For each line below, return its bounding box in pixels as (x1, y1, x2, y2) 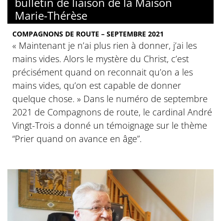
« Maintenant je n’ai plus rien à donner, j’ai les (12, 39, 197, 51)
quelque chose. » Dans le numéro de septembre (12, 92, 208, 105)
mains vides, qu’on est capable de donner (12, 79, 181, 91)
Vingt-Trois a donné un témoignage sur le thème (12, 119, 207, 131)
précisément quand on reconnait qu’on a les (12, 66, 193, 78)
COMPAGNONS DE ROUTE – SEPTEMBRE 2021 (12, 29, 164, 38)
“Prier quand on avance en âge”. (12, 132, 142, 145)
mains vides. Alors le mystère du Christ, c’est (12, 52, 189, 65)
